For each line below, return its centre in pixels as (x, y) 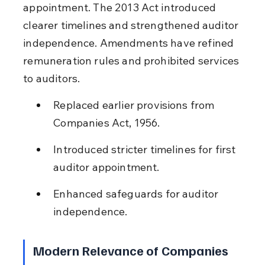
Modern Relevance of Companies (132, 250)
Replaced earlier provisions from (135, 105)
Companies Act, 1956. (107, 122)
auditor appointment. (106, 167)
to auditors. (52, 78)
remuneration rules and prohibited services (132, 60)
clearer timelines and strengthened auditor (132, 25)
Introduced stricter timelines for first (146, 149)
